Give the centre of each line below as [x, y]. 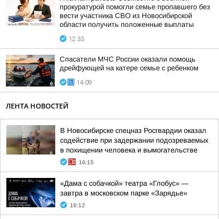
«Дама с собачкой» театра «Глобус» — [124, 183]
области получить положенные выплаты [127, 24]
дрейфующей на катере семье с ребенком [129, 68]
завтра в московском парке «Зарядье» [124, 193]
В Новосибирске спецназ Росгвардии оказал [133, 131]
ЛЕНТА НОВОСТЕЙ [37, 106]
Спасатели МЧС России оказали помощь [128, 59]
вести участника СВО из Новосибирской [126, 16]
